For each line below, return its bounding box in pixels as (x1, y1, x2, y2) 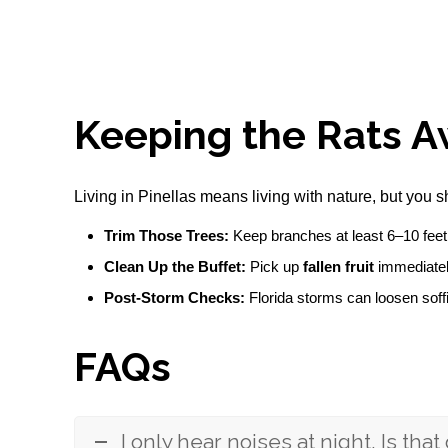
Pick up (246, 258, 304, 275)
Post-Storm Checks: (104, 289, 246, 306)
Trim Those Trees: (104, 227, 230, 244)
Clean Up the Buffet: (104, 258, 247, 275)
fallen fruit (303, 258, 375, 275)
